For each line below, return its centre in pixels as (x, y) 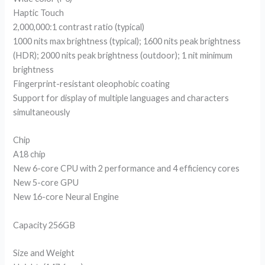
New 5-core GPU (46, 183)
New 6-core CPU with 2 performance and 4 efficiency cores (127, 169)
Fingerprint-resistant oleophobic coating (92, 83)
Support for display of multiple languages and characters (121, 98)
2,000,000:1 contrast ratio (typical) (79, 27)
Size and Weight (44, 253)
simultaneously (42, 112)
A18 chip (30, 154)
